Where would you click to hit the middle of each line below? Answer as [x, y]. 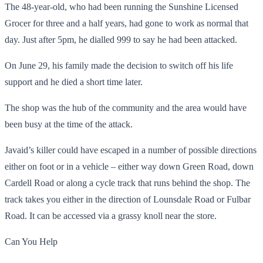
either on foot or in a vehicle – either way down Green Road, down [129, 166]
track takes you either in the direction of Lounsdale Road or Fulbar [128, 199]
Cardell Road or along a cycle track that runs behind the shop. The [127, 183]
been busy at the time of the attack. [69, 124]
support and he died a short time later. [74, 82]
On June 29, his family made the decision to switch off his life [119, 65]
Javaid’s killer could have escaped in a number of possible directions [131, 150]
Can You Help [31, 241]
